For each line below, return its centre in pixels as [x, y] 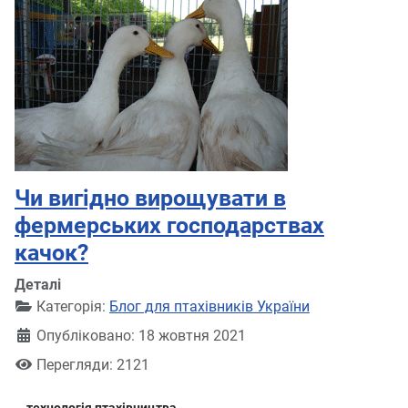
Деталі [38, 285]
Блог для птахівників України [209, 306]
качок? [51, 253]
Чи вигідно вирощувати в [150, 198]
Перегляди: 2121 [93, 365]
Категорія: [71, 306]
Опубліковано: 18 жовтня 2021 [141, 336]
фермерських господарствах [169, 225]
